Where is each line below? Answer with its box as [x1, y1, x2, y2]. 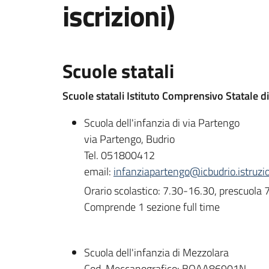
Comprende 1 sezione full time [84, 198, 220, 215]
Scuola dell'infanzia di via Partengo [84, 115, 240, 131]
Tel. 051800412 [84, 147, 155, 163]
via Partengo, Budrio [84, 131, 175, 147]
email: [84, 163, 113, 180]
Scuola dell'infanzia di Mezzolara [84, 244, 229, 261]
